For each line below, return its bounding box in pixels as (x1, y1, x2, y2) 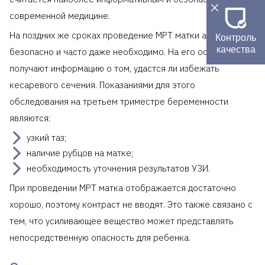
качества (216, 44, 256, 54)
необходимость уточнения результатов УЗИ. (27, 163, 210, 174)
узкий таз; (27, 132, 66, 144)
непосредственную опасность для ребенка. (9, 232, 190, 244)
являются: (9, 112, 50, 124)
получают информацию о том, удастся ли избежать (9, 63, 219, 75)
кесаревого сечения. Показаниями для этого (9, 79, 195, 91)
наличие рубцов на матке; (27, 147, 133, 159)
